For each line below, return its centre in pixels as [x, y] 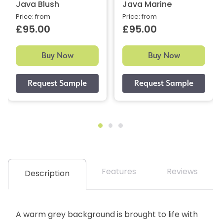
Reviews [182, 172]
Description [47, 174]
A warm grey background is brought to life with [107, 215]
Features [119, 172]
